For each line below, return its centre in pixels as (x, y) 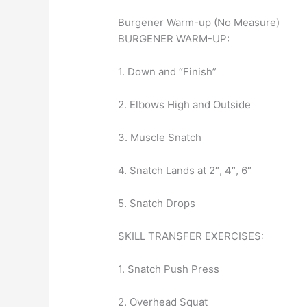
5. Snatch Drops (157, 204)
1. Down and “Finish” (168, 72)
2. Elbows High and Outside (185, 105)
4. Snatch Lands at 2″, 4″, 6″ (185, 171)
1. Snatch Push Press (169, 269)
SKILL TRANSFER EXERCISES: (191, 236)
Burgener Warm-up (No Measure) (199, 23)
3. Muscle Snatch (160, 138)
